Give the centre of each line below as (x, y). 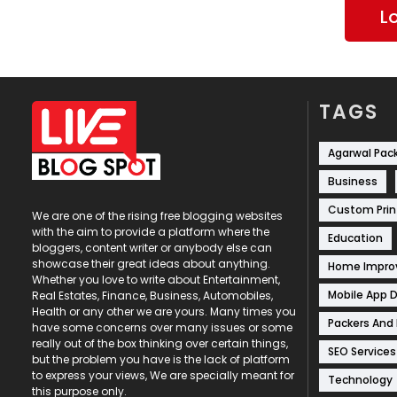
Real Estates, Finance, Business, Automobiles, (152, 295)
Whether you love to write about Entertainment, (156, 279)
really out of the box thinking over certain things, (160, 343)
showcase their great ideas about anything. (151, 263)
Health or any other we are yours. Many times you (164, 311)
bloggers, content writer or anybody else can (152, 247)
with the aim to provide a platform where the (151, 231)
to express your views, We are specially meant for (163, 375)
